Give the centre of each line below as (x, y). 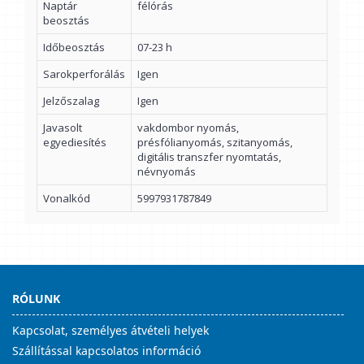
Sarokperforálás (84, 74)
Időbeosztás (74, 47)
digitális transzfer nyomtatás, (209, 157)
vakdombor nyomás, (188, 128)
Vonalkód (67, 198)
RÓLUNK (36, 299)
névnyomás (167, 171)
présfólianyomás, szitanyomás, (215, 142)
